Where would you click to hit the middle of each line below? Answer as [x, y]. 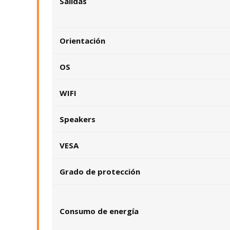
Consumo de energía [99, 211]
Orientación [82, 41]
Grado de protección [100, 171]
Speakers [78, 119]
